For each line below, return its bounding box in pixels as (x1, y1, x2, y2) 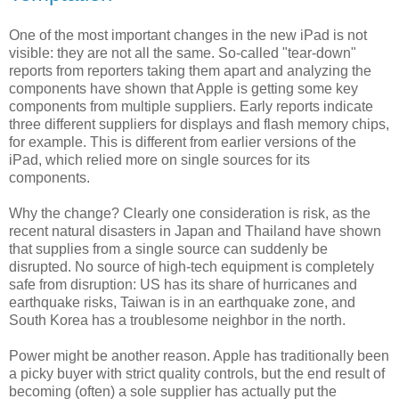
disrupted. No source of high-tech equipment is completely (9, 259, 374, 275)
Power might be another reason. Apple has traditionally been (9, 348, 389, 364)
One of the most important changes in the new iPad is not (9, 28, 367, 44)
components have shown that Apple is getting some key (9, 81, 358, 97)
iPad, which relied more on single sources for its (9, 152, 310, 168)
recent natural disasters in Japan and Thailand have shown (9, 224, 381, 240)
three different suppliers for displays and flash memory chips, (9, 117, 389, 133)
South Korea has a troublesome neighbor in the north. (9, 313, 346, 329)
